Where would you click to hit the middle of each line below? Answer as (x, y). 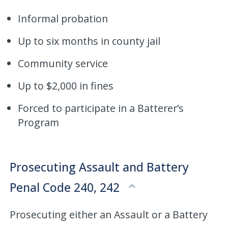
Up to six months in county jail (89, 41)
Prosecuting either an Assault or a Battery (109, 214)
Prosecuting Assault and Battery (99, 167)
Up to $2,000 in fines (66, 85)
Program (39, 122)
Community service (63, 63)
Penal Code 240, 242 (66, 187)
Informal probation (63, 18)
